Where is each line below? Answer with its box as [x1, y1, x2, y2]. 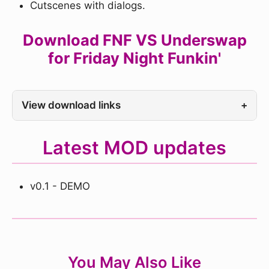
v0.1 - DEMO [30, 180, 90, 193]
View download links [22, 99, 121, 112]
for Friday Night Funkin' [48, 49, 221, 68]
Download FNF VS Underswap [22, 31, 247, 50]
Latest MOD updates [43, 136, 226, 159]
